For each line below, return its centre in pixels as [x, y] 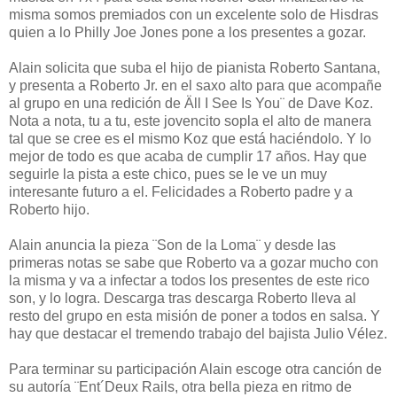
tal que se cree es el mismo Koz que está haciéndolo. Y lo [190, 138]
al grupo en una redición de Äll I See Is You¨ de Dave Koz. [191, 103]
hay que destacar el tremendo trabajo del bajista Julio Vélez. [198, 333]
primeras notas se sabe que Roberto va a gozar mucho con [194, 262]
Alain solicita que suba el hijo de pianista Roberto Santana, [195, 67]
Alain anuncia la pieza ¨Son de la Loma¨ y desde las [172, 245]
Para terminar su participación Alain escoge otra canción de [195, 369]
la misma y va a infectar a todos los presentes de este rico [189, 280]
